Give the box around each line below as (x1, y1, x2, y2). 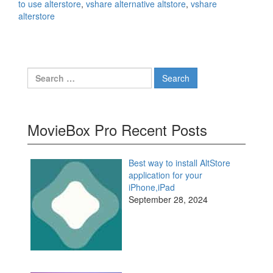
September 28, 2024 (128, 193, 208, 205)
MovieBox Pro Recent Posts (27, 119, 207, 140)
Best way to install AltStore (128, 157, 230, 169)
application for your (128, 169, 202, 181)
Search (27, 67, 55, 79)
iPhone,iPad (128, 181, 175, 193)
